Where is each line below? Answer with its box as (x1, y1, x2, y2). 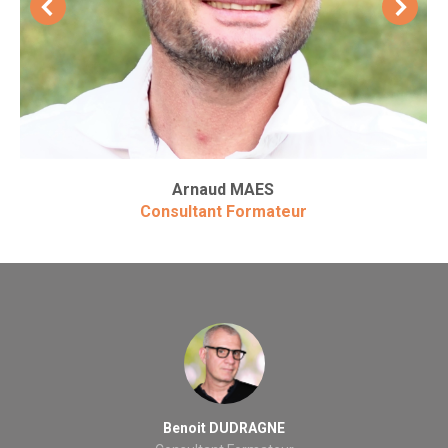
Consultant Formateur (139, 201, 307, 221)
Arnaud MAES (172, 179, 275, 199)
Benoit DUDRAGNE (163, 419, 285, 436)
